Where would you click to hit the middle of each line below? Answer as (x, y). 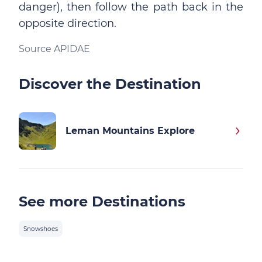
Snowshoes (41, 229)
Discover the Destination (110, 84)
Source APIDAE (54, 49)
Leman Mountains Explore (130, 131)
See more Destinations (102, 201)
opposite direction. (68, 23)
